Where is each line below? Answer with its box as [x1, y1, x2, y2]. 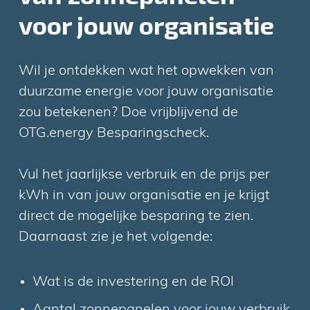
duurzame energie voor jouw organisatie [19, 84, 274, 99]
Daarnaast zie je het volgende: [19, 230, 213, 244]
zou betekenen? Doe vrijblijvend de [19, 105, 239, 120]
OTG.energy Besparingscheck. [19, 126, 210, 140]
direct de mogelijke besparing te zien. [19, 209, 254, 224]
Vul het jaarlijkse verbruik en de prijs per [19, 167, 271, 182]
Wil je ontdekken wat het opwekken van [19, 64, 275, 78]
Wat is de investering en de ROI [33, 275, 235, 289]
